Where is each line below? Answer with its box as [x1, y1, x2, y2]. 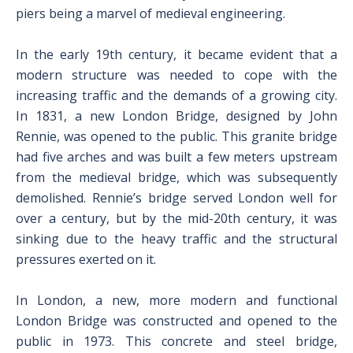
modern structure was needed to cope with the [16, 66, 337, 84]
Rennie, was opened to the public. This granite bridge [16, 128, 337, 145]
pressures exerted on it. [16, 251, 156, 268]
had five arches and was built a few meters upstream [16, 148, 337, 165]
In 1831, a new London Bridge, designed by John [16, 107, 337, 124]
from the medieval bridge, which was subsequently [16, 169, 337, 186]
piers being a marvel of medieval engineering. [16, 5, 285, 22]
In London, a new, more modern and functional [16, 292, 337, 309]
